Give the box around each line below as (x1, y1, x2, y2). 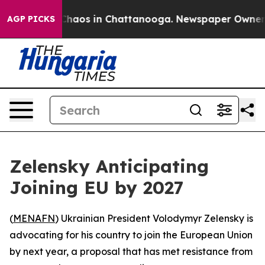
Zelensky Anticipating (9, 155, 209, 177)
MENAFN (13, 212, 55, 224)
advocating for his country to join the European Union (9, 229, 253, 241)
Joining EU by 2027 (9, 176, 184, 199)
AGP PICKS (7, 14, 55, 24)
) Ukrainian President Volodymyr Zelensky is (55, 212, 253, 224)
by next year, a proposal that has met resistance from (9, 245, 253, 257)
